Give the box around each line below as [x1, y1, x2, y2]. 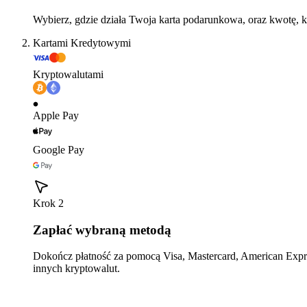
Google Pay [33, 143, 84, 156]
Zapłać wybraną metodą [33, 222, 171, 237]
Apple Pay [33, 109, 79, 121]
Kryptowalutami [33, 68, 103, 80]
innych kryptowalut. [33, 262, 120, 275]
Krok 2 [33, 197, 64, 209]
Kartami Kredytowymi [33, 36, 131, 49]
